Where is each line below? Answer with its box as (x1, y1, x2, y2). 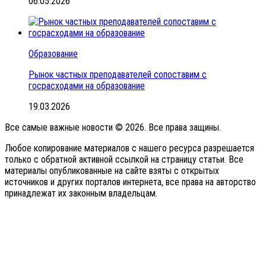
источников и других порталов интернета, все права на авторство (5, 176, 256, 188)
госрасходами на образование (28, 80, 145, 91)
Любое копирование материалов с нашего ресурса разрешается (5, 142, 254, 154)
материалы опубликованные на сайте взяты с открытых (5, 164, 219, 176)
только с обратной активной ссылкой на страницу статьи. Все (5, 153, 243, 165)
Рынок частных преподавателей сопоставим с (28, 68, 207, 80)
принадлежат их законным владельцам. (5, 187, 157, 199)
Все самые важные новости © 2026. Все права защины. (5, 121, 221, 133)
